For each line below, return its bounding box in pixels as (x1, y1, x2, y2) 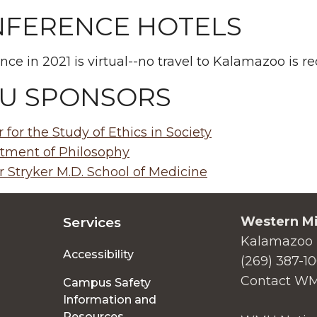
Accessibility (63, 247, 134, 261)
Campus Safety (63, 275, 151, 289)
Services (63, 214, 122, 231)
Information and (63, 292, 157, 306)
